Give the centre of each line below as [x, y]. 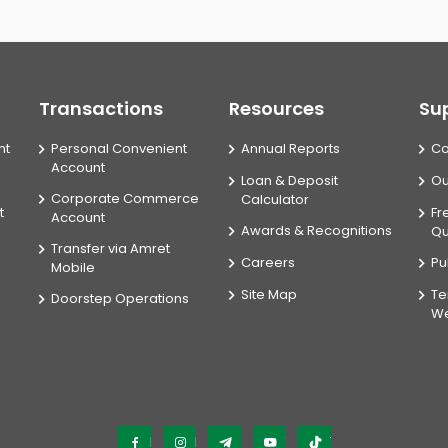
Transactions [101, 108]
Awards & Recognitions [316, 230]
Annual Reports [290, 148]
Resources [276, 108]
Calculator [275, 199]
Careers [268, 262]
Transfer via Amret [110, 248]
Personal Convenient [119, 148]
